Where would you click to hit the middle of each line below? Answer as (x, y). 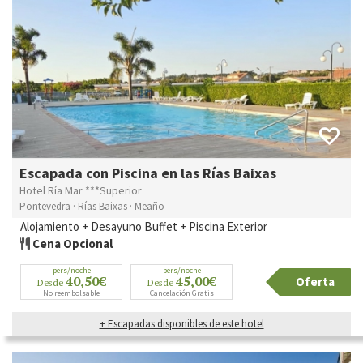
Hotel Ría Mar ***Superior (81, 190)
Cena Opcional (71, 243)
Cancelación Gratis (181, 293)
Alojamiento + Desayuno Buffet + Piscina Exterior (144, 226)
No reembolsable (71, 293)
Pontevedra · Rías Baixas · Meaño (92, 206)
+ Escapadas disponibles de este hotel (181, 323)
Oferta (315, 281)
